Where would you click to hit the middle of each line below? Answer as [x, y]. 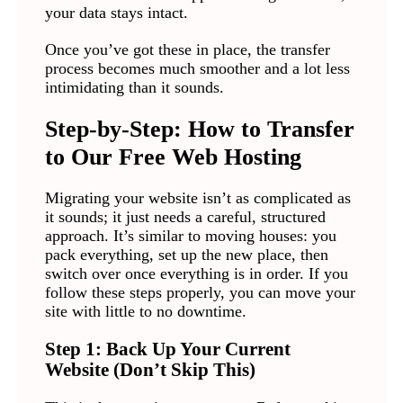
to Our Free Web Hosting [173, 157]
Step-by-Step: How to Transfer [199, 129]
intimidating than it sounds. [134, 88]
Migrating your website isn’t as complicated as [197, 198]
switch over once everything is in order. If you [196, 274]
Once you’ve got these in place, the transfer [187, 50]
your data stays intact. [116, 13]
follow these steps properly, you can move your [200, 293]
